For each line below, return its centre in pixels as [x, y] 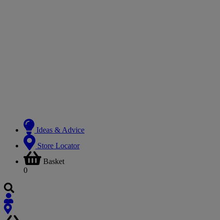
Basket [54, 161]
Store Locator [58, 145]
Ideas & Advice [60, 130]
